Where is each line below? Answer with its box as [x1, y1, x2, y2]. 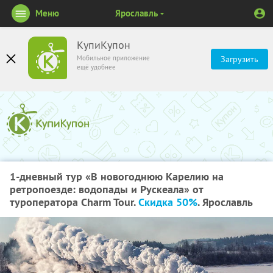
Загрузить [221, 54, 258, 65]
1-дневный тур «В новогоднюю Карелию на [10, 169, 224, 183]
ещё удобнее [77, 63, 116, 71]
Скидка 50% [138, 195, 197, 209]
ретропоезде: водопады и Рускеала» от [10, 182, 203, 196]
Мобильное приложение [77, 54, 150, 62]
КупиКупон [77, 38, 130, 52]
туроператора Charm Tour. [10, 195, 138, 209]
